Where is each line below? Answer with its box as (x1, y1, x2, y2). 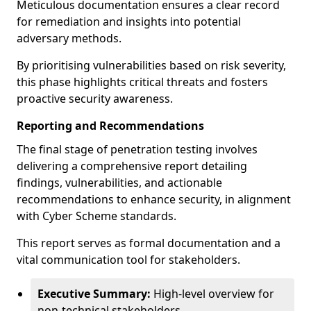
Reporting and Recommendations (17, 118, 204, 133)
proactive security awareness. (17, 91, 173, 106)
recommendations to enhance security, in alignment (17, 192, 291, 207)
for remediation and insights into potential (17, 14, 241, 29)
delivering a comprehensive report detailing (17, 158, 247, 174)
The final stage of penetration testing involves (17, 142, 258, 157)
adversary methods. (17, 31, 121, 46)
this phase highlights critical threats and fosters (17, 74, 268, 90)
